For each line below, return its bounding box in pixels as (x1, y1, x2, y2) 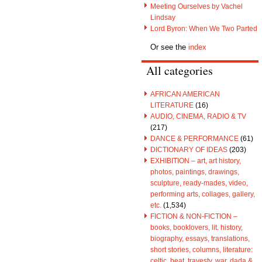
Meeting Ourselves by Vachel (150, 2, 243, 10)
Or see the (150, 42, 188, 51)
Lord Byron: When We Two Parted (150, 24, 257, 32)
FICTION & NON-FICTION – (150, 212, 237, 220)
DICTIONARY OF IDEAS (150, 146, 227, 154)
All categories (146, 62, 213, 78)
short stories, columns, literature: (150, 246, 253, 254)
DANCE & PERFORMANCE (150, 135, 239, 143)
